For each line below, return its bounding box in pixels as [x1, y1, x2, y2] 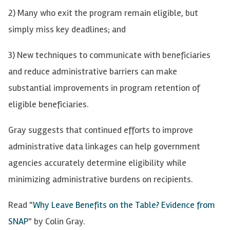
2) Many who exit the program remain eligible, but [8, 7, 198, 18]
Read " [8, 199, 33, 210]
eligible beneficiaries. [8, 98, 89, 110]
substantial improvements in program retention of [8, 82, 200, 93]
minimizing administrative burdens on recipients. [8, 173, 193, 185]
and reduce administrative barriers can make [8, 65, 177, 77]
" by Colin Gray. [28, 215, 85, 227]
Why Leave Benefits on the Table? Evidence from [33, 199, 215, 210]
